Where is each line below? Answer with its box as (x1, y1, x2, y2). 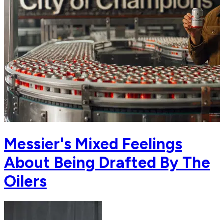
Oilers (4, 171, 47, 191)
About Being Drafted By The (4, 153, 210, 172)
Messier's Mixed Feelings (4, 134, 182, 153)
